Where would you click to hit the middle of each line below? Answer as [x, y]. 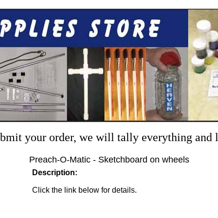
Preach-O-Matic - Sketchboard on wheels [109, 160]
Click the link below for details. [84, 190]
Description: [55, 173]
